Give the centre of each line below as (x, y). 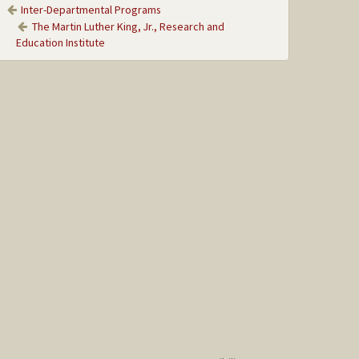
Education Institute (60, 42)
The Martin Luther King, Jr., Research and (129, 26)
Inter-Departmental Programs (91, 9)
